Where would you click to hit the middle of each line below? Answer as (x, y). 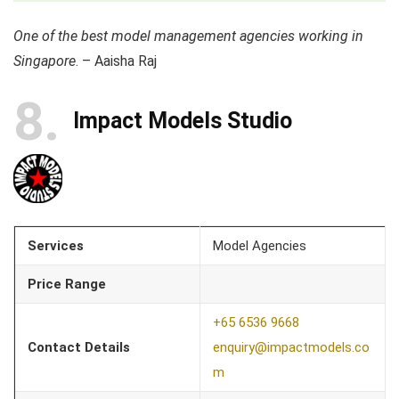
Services (56, 245)
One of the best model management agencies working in (188, 36)
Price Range (67, 284)
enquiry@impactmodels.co (291, 347)
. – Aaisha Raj (116, 61)
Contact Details (79, 347)
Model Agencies (260, 245)
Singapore (45, 61)
